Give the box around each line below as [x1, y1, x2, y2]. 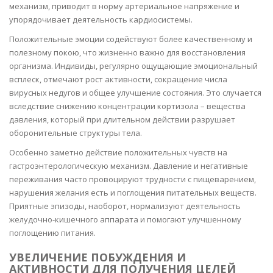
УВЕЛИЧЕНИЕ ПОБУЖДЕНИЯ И [9, 250, 186, 264]
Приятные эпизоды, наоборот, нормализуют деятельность [9, 200, 241, 211]
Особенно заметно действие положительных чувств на [9, 147, 227, 158]
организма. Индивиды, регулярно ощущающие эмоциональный [9, 60, 258, 71]
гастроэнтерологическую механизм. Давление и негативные [9, 160, 248, 171]
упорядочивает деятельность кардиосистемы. [9, 14, 193, 25]
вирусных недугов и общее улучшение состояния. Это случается [9, 87, 261, 98]
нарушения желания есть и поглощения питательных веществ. [9, 187, 257, 198]
